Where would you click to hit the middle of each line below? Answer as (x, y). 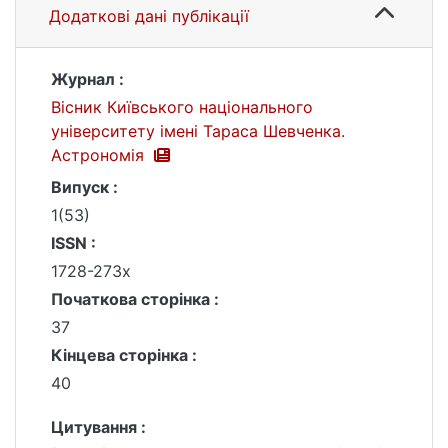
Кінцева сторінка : (124, 355)
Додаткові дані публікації (149, 16)
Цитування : (98, 427)
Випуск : (84, 187)
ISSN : (73, 243)
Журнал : (87, 79)
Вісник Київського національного (182, 107)
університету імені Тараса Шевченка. (198, 131)
